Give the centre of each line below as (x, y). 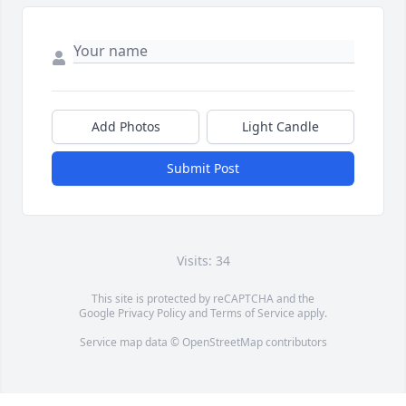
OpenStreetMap (222, 343)
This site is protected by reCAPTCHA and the (203, 299)
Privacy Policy (152, 314)
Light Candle (280, 127)
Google (98, 314)
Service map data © (130, 343)
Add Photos (126, 127)
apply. (311, 314)
